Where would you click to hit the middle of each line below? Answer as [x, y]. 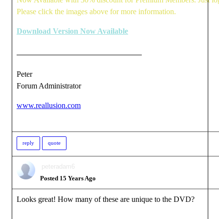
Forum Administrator [49, 86]
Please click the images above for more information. [96, 11]
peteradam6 [58, 166]
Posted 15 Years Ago [68, 178]
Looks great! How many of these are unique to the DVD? [106, 199]
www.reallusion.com [49, 105]
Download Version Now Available [72, 31]
